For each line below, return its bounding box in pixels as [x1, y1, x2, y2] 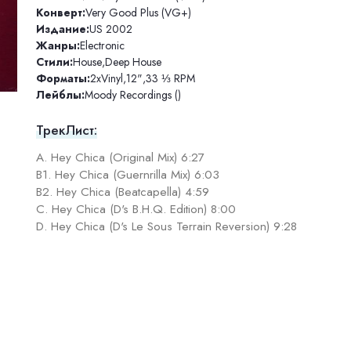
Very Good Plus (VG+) [85, 4, 191, 20]
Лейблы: [35, 86, 85, 103]
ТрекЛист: [35, 121, 97, 140]
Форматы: [35, 70, 90, 86]
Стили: [35, 53, 73, 70]
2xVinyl [89, 70, 123, 86]
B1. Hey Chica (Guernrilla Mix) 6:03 [35, 166, 219, 184]
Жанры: [35, 37, 80, 53]
